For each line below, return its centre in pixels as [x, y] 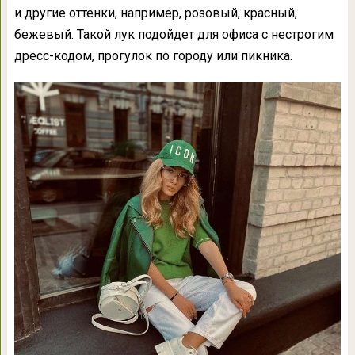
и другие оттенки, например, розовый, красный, [155, 13]
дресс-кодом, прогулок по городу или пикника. [153, 55]
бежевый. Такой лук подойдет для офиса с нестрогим [174, 34]
